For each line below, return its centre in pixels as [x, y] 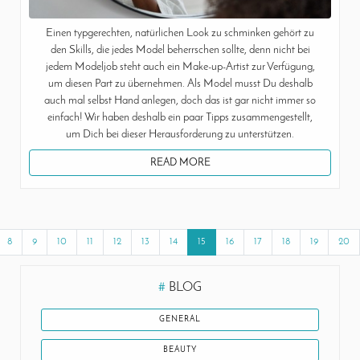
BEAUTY [180, 350]
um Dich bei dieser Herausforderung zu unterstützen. [180, 135]
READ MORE [180, 163]
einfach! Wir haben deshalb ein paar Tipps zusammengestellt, [180, 118]
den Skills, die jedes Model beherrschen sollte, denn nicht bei [180, 51]
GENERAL [180, 320]
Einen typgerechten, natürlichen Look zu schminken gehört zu [180, 34]
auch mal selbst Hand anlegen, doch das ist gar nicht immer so [180, 101]
